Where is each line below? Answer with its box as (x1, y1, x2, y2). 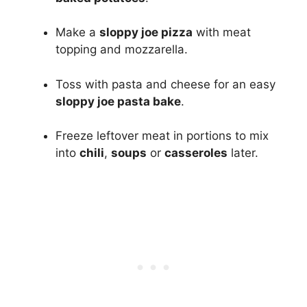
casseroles (164, 146, 228, 160)
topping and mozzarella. (56, 42, 188, 57)
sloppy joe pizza (99, 25, 193, 40)
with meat (193, 25, 251, 40)
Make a (56, 25, 99, 40)
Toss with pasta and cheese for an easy (56, 77, 275, 91)
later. (228, 146, 258, 160)
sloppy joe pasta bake (56, 94, 181, 108)
